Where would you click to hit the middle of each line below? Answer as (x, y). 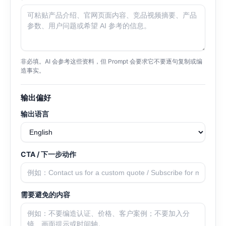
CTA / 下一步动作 (48, 154)
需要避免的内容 (45, 195)
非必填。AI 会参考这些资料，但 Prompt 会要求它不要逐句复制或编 (111, 62)
